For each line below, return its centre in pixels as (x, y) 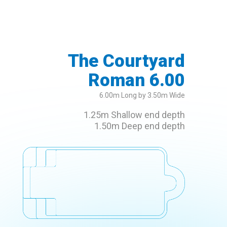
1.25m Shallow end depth (134, 115)
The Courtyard (126, 61)
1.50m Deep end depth (140, 126)
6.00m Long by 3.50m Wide (142, 95)
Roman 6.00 (137, 80)
